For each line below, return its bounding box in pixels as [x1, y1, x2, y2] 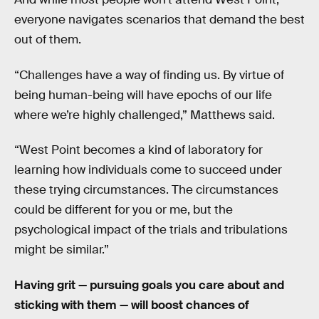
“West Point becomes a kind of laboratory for [14, 142, 263, 158]
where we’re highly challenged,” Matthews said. [14, 107, 275, 122]
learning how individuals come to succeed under [14, 162, 282, 178]
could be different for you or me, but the [14, 202, 233, 218]
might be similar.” [14, 242, 109, 258]
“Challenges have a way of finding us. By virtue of [14, 67, 284, 83]
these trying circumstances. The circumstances [14, 182, 278, 198]
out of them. [14, 31, 81, 47]
